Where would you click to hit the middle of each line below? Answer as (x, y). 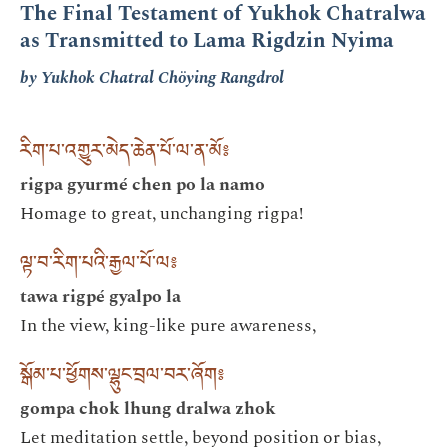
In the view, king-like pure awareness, (168, 325)
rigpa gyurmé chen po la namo (142, 184)
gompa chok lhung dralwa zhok (148, 409)
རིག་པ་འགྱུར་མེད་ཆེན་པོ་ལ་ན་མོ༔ (124, 154)
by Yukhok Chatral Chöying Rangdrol (152, 77)
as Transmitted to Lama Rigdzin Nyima (207, 41)
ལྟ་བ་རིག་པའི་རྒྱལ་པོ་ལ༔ (98, 266)
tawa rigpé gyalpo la (100, 296)
